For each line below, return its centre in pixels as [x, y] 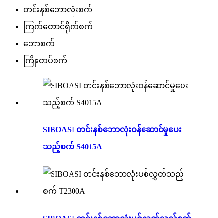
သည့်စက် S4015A [73, 146]
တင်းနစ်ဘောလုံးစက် [58, 9]
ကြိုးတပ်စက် [45, 60]
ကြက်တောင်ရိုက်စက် [58, 26]
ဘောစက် [39, 43]
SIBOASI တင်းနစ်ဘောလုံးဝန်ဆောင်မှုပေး [112, 129]
